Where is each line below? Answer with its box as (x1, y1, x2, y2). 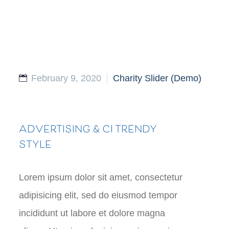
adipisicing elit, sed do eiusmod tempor (19, 190, 177, 200)
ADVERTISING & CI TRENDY (19, 120, 156, 141)
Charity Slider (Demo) (113, 73, 201, 83)
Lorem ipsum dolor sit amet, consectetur (19, 172, 182, 182)
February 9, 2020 (31, 73, 101, 83)
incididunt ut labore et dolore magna (19, 208, 165, 218)
